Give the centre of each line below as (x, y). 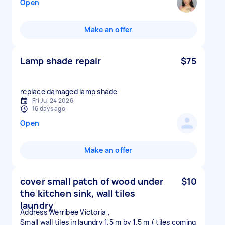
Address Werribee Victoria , (65, 212)
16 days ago (49, 109)
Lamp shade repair (61, 61)
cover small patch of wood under (92, 181)
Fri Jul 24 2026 (53, 101)
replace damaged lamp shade (69, 92)
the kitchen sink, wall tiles (78, 193)
